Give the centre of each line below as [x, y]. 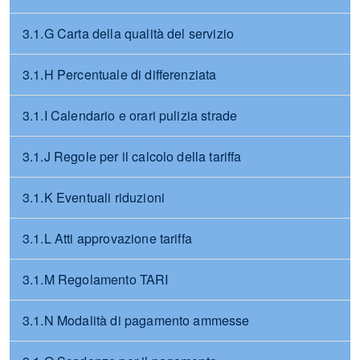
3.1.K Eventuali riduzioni [94, 197]
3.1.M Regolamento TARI [96, 279]
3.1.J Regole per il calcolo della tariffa [132, 156]
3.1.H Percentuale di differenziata [120, 74]
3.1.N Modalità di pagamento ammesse [136, 320]
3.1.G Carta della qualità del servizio [129, 33]
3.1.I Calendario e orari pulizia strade [130, 115]
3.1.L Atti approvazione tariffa [107, 238]
